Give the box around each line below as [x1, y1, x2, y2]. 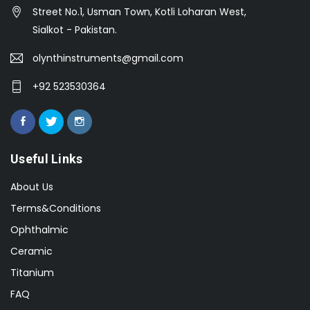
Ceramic [10, 244, 53, 259]
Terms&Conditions [10, 201, 101, 216]
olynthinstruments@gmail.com [33, 51, 183, 66]
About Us [10, 180, 53, 194]
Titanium [10, 266, 54, 280]
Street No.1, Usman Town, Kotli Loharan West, [33, 5, 246, 19]
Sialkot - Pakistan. [33, 23, 117, 37]
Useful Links [10, 152, 83, 167]
